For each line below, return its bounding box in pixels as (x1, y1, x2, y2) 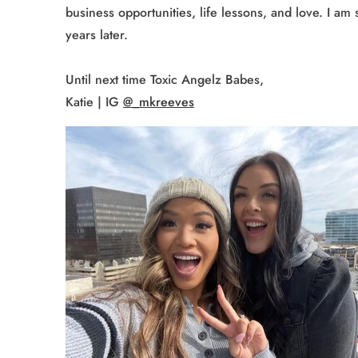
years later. (66, 25, 128, 44)
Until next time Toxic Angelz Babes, (66, 70, 264, 89)
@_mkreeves (123, 92, 194, 111)
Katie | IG (66, 92, 123, 111)
